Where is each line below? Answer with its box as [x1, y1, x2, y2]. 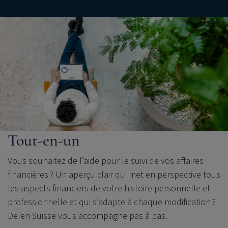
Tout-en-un [8, 130, 80, 150]
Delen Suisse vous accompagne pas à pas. [8, 210, 169, 222]
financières [8, 168, 48, 181]
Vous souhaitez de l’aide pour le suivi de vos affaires [8, 155, 204, 167]
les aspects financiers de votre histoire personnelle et [8, 182, 210, 195]
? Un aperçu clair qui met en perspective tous [49, 168, 220, 181]
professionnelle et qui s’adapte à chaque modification [8, 196, 211, 209]
